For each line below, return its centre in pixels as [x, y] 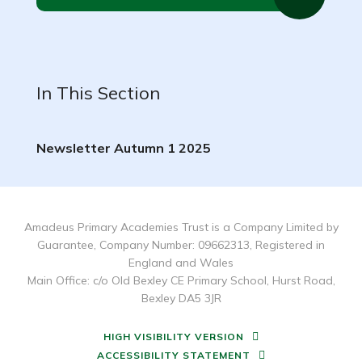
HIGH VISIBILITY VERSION [173, 337]
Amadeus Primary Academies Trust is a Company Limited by [181, 227]
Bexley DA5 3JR [181, 298]
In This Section [98, 93]
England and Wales [181, 263]
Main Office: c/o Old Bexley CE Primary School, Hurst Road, [181, 280]
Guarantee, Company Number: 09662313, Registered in [181, 245]
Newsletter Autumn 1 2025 [123, 148]
